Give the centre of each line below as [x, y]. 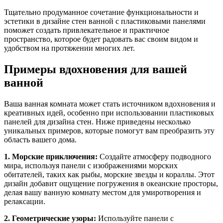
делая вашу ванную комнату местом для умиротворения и [103, 192]
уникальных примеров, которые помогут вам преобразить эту [109, 130]
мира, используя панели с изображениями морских [91, 165]
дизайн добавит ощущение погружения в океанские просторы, [111, 183]
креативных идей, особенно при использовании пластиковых [109, 112]
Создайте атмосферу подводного [154, 156]
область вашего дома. [40, 139]
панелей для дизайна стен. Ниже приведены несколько [97, 121]
